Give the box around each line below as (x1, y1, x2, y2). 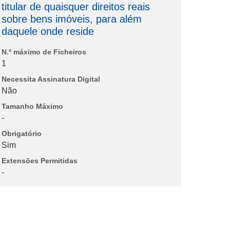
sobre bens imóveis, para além (2, 13, 142, 25)
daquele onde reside (2, 26, 94, 37)
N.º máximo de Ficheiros (2, 48, 87, 56)
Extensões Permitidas (2, 157, 78, 165)
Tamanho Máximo (2, 102, 64, 111)
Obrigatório (2, 129, 42, 138)
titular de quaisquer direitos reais (2, 1, 150, 13)
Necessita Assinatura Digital (2, 75, 101, 84)
